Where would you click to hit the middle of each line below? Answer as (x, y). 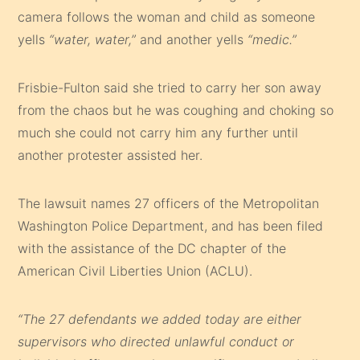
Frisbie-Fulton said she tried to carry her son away (170, 87)
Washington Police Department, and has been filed (171, 225)
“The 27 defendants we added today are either (160, 319)
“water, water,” (93, 39)
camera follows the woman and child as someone (167, 16)
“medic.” (276, 39)
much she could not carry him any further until (158, 132)
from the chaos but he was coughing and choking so (176, 110)
